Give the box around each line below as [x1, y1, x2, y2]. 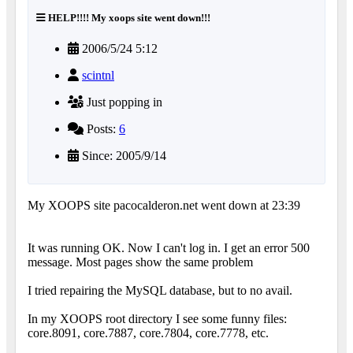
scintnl [82, 69, 114, 83]
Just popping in [84, 95, 162, 110]
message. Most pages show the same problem [28, 255, 253, 269]
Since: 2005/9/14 [79, 149, 166, 163]
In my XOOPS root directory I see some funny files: [28, 312, 287, 326]
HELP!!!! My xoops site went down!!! [46, 12, 210, 24]
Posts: [84, 122, 119, 136]
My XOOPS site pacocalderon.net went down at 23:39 [28, 199, 300, 213]
